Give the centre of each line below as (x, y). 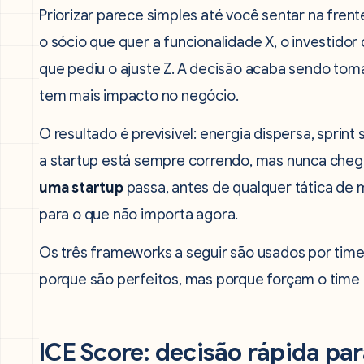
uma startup (81, 188)
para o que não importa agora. (139, 214)
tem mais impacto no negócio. (139, 96)
